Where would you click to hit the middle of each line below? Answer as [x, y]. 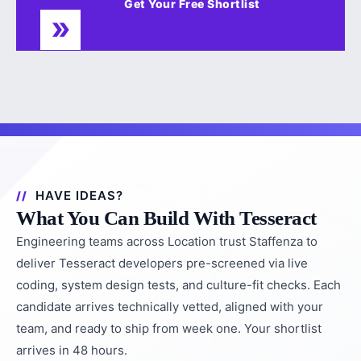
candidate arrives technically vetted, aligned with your [170, 307]
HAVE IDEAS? [79, 195]
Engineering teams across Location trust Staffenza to [167, 241]
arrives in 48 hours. [72, 350]
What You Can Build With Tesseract [166, 218]
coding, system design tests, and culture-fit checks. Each [178, 285]
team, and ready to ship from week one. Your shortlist [169, 328]
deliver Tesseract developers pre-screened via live [162, 263]
